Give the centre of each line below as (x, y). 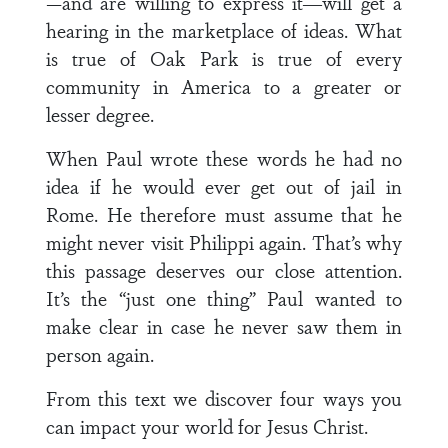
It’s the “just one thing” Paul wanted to (224, 298)
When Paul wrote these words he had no (224, 158)
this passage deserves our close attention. (224, 270)
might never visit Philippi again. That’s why (224, 242)
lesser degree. (100, 114)
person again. (100, 354)
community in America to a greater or (224, 86)
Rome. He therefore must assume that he (224, 214)
